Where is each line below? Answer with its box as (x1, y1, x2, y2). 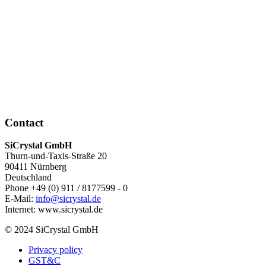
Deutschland (5, 172, 52, 183)
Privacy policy (28, 245, 83, 255)
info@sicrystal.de (36, 194, 101, 204)
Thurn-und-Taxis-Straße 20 (5, 151, 107, 161)
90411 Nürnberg (5, 161, 66, 172)
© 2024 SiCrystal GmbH (5, 224, 99, 235)
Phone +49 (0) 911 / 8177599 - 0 (5, 183, 128, 194)
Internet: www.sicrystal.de (5, 204, 103, 215)
